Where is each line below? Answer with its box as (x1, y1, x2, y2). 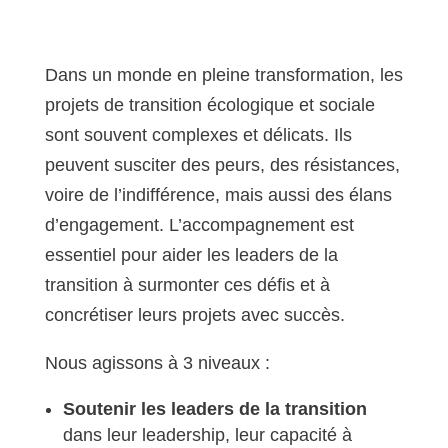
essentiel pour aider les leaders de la (44, 245, 338, 265)
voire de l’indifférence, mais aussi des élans (44, 185, 392, 205)
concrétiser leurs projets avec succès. (44, 305, 345, 325)
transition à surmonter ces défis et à (44, 275, 330, 295)
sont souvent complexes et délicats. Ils (44, 125, 352, 145)
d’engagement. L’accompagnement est (44, 215, 354, 235)
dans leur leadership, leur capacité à (62, 425, 352, 445)
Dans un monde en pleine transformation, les (44, 65, 403, 85)
